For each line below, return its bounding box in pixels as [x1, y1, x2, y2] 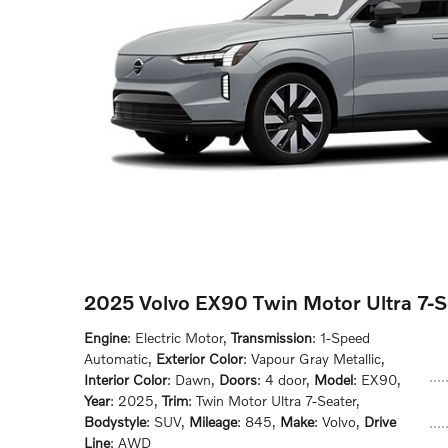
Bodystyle [84, 413, 146, 430]
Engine [84, 329, 127, 346]
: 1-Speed [312, 329, 370, 346]
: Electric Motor [127, 329, 223, 346]
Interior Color [84, 371, 167, 388]
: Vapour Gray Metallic [243, 350, 381, 367]
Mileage [189, 413, 237, 430]
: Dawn [167, 371, 211, 388]
